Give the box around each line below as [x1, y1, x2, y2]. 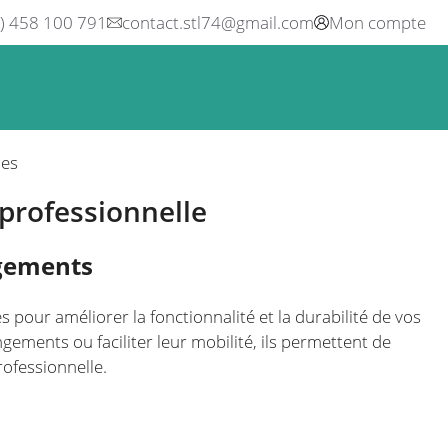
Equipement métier [128, 100, 268, 120]
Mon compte [329, 11, 426, 34]
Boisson [41, 100, 97, 120]
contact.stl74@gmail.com [122, 11, 314, 34]
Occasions [346, 100, 418, 120]
